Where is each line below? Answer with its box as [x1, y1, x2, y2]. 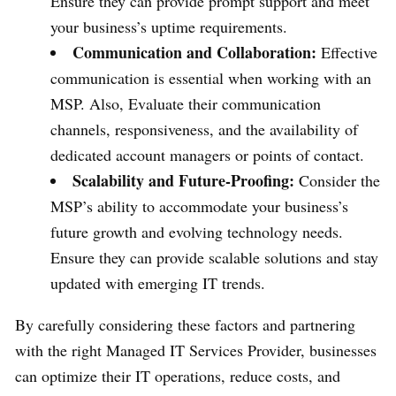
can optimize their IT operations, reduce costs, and [15, 365, 340, 387]
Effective [316, 42, 377, 64]
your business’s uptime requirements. [50, 16, 287, 38]
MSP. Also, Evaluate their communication [50, 93, 321, 115]
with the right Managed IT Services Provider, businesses [15, 339, 377, 362]
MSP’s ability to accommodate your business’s [50, 195, 348, 217]
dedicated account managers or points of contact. [50, 144, 364, 166]
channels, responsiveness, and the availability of [50, 118, 358, 141]
